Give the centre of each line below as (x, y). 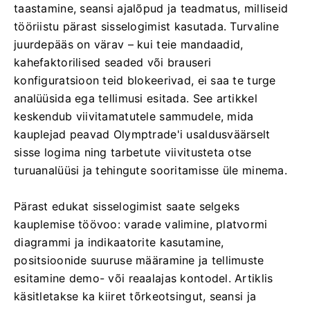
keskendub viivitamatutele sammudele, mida (134, 116)
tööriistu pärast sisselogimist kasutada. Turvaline (146, 26)
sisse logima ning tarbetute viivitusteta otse (133, 152)
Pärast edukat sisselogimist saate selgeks (127, 206)
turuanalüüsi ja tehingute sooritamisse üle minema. (151, 170)
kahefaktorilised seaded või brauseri (113, 62)
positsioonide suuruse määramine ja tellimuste (139, 260)
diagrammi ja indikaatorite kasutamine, (119, 242)
